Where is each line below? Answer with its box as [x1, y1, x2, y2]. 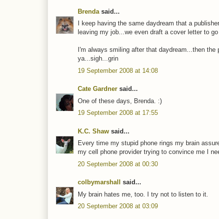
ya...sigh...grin [78, 55, 118, 63]
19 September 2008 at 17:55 [78, 109, 158, 117]
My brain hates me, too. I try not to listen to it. [78, 190, 208, 198]
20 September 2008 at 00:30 [78, 160, 158, 168]
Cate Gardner [78, 85, 117, 93]
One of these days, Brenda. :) [78, 97, 162, 105]
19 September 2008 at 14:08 [78, 66, 158, 74]
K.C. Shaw [78, 127, 109, 135]
